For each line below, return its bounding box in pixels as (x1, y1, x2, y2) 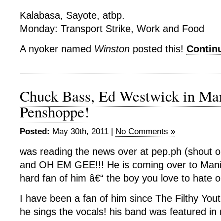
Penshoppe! (20, 102, 89, 122)
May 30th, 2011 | (50, 127, 115, 136)
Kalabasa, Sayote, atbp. (20, 10, 125, 21)
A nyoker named (20, 43, 94, 54)
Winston (94, 43, 130, 54)
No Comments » (115, 127, 175, 136)
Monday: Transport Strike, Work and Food (20, 23, 204, 34)
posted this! (130, 43, 186, 54)
